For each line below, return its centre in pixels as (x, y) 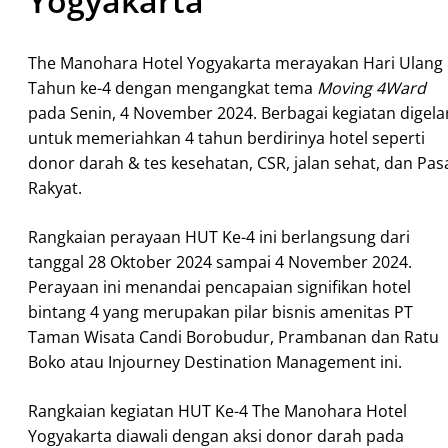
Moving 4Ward (371, 88)
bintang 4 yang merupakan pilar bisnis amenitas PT (220, 312)
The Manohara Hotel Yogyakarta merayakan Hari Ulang (235, 63)
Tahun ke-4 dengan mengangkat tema (172, 88)
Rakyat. (57, 188)
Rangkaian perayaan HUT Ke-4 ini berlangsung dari (219, 237)
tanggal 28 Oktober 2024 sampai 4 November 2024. (220, 262)
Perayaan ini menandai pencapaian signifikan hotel (219, 287)
